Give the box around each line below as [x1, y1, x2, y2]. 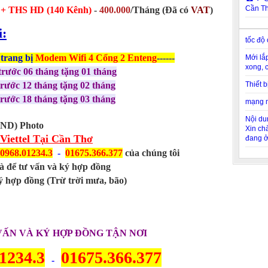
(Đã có [162, 5, 191, 15]
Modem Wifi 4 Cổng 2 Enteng [35, 53, 157, 63]
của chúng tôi [123, 148, 179, 158]
